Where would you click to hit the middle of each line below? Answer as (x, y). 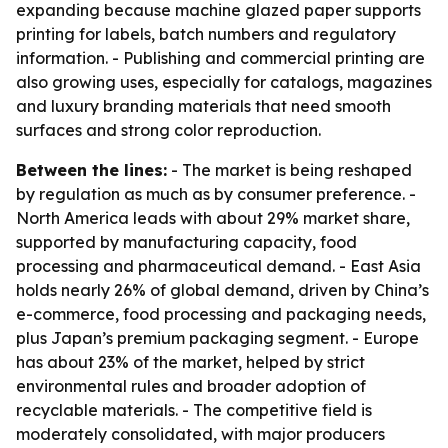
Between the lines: (91, 170)
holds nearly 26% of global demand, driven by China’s (222, 290)
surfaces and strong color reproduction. (168, 130)
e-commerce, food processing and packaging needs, (221, 314)
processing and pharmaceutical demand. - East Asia (218, 266)
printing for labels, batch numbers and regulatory (206, 34)
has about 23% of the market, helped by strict (190, 362)
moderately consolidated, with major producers (200, 434)
